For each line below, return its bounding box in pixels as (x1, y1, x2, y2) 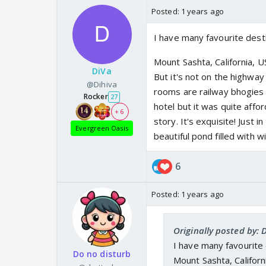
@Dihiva (87, 79, 117, 90)
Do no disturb (72, 248, 131, 260)
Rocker (84, 91, 108, 102)
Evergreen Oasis (75, 123, 128, 133)
